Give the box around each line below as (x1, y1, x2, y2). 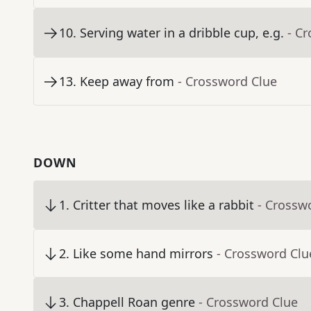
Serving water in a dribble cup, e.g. (80, 24, 284, 42)
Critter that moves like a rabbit (73, 196, 254, 214)
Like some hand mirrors (73, 245, 213, 262)
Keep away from (80, 73, 174, 90)
